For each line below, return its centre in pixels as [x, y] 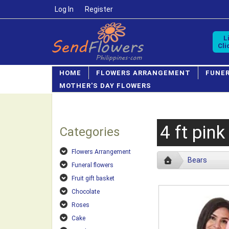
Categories [90, 132]
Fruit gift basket [93, 178]
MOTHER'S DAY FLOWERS [105, 86]
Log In [64, 9]
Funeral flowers [93, 165]
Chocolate [86, 192]
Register [99, 9]
